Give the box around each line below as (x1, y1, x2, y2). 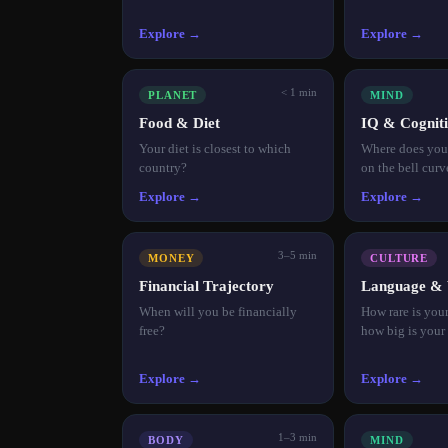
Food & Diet (139, 114, 220, 131)
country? (139, 159, 187, 175)
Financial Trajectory (139, 277, 274, 294)
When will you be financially (139, 303, 297, 319)
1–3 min (278, 430, 317, 443)
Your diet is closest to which (139, 140, 291, 156)
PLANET (148, 88, 198, 101)
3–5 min (278, 248, 317, 261)
